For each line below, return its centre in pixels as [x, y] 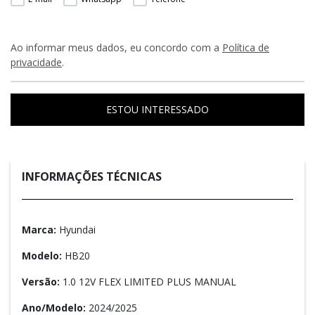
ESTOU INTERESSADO [157, 110]
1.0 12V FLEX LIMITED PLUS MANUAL [148, 282]
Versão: [41, 282]
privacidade [36, 63]
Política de [246, 48]
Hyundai [76, 230]
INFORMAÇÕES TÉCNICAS [92, 177]
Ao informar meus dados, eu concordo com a [116, 48]
